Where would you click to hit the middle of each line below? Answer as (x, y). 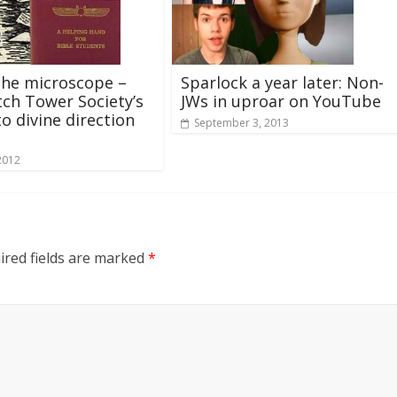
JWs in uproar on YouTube (281, 101)
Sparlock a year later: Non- (282, 82)
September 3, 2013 (241, 122)
